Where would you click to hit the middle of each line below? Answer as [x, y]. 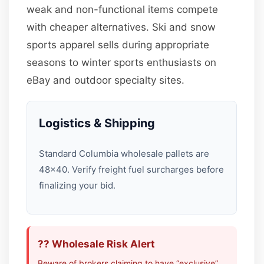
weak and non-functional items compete [123, 9]
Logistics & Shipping [97, 123]
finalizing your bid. [77, 185]
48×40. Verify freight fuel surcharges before [132, 169]
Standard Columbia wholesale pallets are [124, 153]
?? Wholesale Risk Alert [97, 244]
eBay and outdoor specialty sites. [106, 80]
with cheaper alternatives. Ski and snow [121, 27]
